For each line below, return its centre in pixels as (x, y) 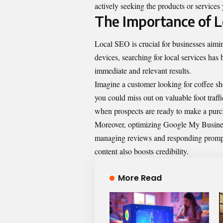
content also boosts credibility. (142, 151)
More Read (140, 178)
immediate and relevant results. (143, 71)
